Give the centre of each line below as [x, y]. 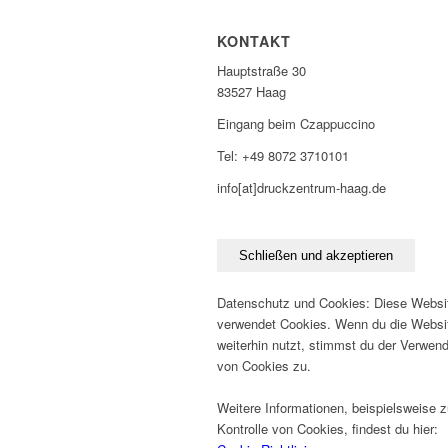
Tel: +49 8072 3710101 [283, 156]
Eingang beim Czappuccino [296, 124]
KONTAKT [254, 41]
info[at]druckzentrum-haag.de [301, 188]
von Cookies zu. [264, 366]
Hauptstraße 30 [261, 71]
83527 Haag [251, 92]
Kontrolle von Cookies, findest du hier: [327, 429]
